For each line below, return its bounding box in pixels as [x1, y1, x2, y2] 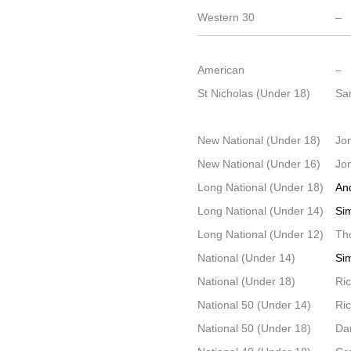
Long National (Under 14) [197, 204, 324, 217]
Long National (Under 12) [197, 228, 324, 241]
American [197, 63, 245, 76]
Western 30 [197, 11, 255, 24]
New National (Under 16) [197, 157, 321, 170]
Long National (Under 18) [197, 181, 324, 194]
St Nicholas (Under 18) [197, 87, 311, 100]
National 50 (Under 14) [197, 299, 312, 311]
